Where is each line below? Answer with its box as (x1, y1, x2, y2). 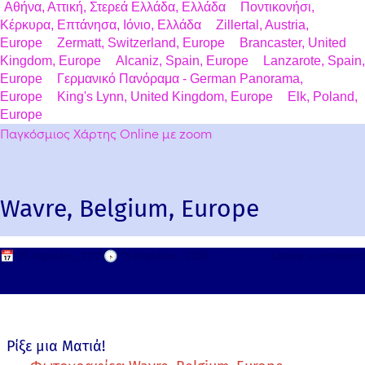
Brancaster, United (240, 36, 346, 51)
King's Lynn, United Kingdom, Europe (57, 90, 273, 104)
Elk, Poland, (288, 90, 358, 104)
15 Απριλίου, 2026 (121, 249, 209, 264)
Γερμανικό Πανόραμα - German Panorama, (57, 72, 303, 86)
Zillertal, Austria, (216, 18, 309, 33)
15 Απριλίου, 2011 (17, 249, 103, 264)
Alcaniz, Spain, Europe (116, 54, 248, 68)
